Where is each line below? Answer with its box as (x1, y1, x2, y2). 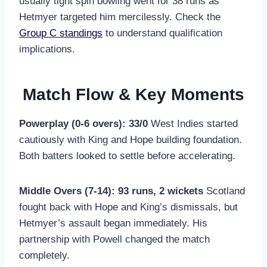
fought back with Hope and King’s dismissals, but (19, 201, 238, 213)
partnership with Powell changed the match (19, 233, 210, 245)
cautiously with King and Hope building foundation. (19, 133, 242, 145)
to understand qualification (103, 27, 222, 39)
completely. (19, 249, 70, 261)
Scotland (203, 185, 245, 197)
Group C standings (19, 27, 103, 39)
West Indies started (148, 117, 238, 129)
